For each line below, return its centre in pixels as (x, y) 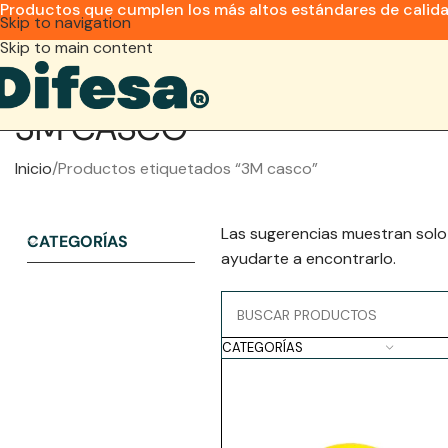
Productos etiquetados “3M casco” (188, 168)
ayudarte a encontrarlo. (308, 258)
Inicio (33, 168)
